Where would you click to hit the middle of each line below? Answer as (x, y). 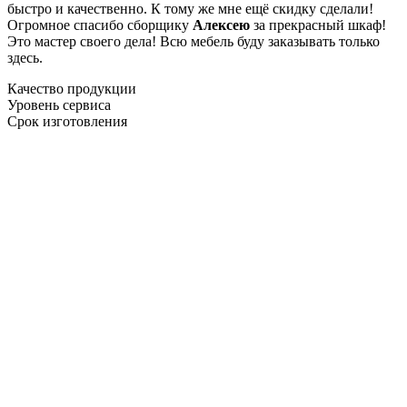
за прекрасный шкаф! (318, 25)
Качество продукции (72, 88)
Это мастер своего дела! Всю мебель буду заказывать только (194, 41)
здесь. (25, 57)
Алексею (221, 25)
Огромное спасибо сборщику (100, 25)
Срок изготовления (67, 121)
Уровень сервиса (59, 104)
